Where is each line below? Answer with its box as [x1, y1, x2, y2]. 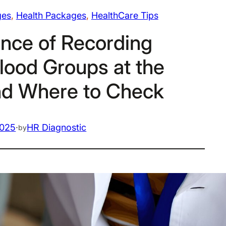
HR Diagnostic [27, 122, 87, 133]
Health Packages [16, 10, 86, 21]
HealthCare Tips [91, 10, 158, 21]
